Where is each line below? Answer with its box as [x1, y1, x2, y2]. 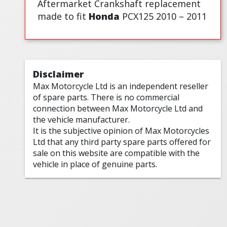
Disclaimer [33, 68, 84, 81]
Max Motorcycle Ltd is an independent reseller [33, 81, 209, 92]
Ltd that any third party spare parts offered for [33, 136, 211, 148]
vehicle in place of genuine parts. [33, 159, 158, 170]
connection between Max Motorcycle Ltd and [33, 103, 203, 115]
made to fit [37, 10, 89, 23]
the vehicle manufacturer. [33, 114, 130, 126]
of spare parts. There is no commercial [33, 92, 180, 103]
